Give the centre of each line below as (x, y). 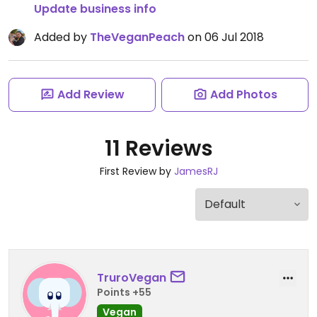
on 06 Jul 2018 (224, 37)
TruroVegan (132, 277)
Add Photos (243, 94)
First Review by (137, 171)
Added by (62, 37)
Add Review (91, 94)
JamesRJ (196, 171)
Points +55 (124, 292)
